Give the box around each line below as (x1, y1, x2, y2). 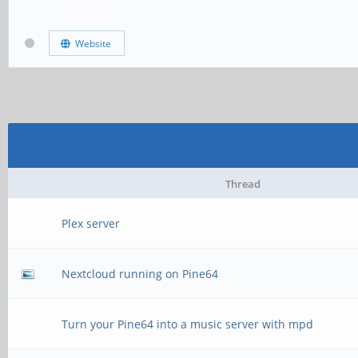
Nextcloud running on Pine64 (62, 266, 219, 281)
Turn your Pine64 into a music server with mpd (62, 316, 314, 332)
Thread (225, 177, 261, 191)
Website (70, 36, 111, 50)
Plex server (62, 216, 121, 231)
